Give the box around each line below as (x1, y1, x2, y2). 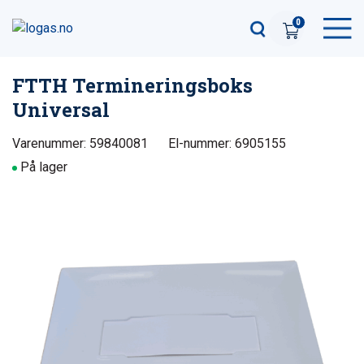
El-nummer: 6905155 (168, 136, 286, 151)
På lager (20, 159, 67, 175)
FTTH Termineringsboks (12, 72, 253, 98)
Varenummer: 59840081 (12, 136, 148, 151)
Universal (12, 97, 110, 123)
